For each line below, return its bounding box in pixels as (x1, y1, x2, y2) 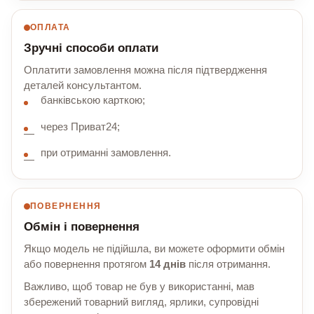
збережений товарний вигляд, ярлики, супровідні (24, 296, 259, 308)
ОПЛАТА (30, 22, 71, 33)
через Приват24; (41, 121, 120, 132)
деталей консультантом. (24, 80, 142, 92)
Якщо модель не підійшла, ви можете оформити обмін (24, 243, 285, 254)
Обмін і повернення (24, 219, 139, 233)
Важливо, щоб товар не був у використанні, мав (24, 280, 254, 292)
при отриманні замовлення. (41, 147, 171, 159)
